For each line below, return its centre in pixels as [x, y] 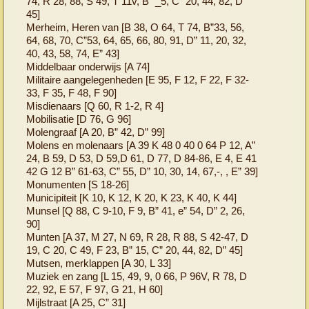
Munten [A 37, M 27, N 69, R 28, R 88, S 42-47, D [138, 237]
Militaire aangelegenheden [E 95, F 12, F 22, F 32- [138, 79]
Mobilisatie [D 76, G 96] [79, 119]
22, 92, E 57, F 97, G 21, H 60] [95, 289]
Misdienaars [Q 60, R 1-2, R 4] [95, 106]
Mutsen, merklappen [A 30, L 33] [99, 263]
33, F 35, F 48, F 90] [72, 92]
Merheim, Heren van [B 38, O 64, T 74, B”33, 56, [136, 27]
